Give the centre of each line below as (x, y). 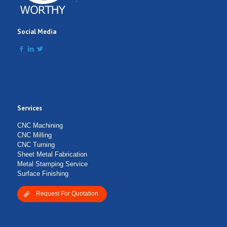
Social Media (36, 32)
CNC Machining (40, 126)
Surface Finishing (43, 174)
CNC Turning (36, 145)
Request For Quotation (67, 194)
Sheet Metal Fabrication (52, 155)
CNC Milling (34, 135)
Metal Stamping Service (52, 164)
